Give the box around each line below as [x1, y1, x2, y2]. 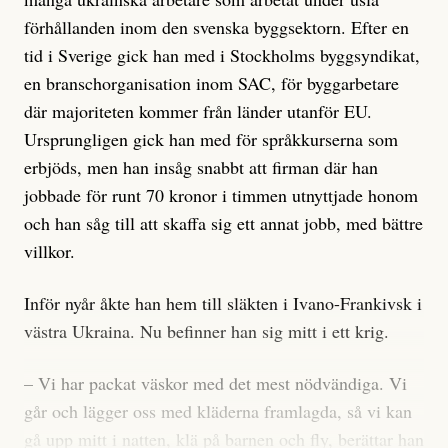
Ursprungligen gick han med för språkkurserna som [24, 127, 398, 151]
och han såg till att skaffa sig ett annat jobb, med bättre [24, 211, 423, 235]
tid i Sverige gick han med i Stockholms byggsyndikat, [24, 43, 420, 67]
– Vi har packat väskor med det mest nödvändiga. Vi [24, 371, 407, 395]
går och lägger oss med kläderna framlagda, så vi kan [24, 399, 412, 423]
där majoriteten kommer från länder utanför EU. [24, 99, 372, 123]
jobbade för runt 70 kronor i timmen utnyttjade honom [24, 183, 418, 207]
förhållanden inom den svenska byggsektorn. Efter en [24, 15, 409, 39]
